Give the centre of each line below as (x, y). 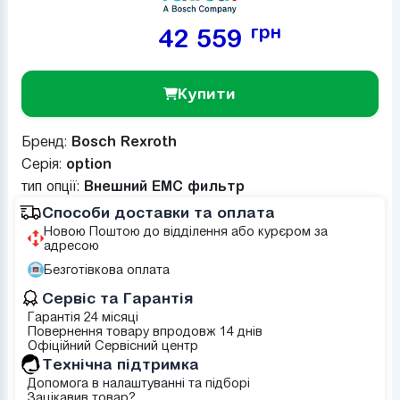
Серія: (43, 163)
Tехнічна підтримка (120, 364)
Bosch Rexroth (124, 141)
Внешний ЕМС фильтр (164, 185)
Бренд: (46, 141)
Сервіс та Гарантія (117, 298)
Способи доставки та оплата (158, 212)
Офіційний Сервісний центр (112, 345)
